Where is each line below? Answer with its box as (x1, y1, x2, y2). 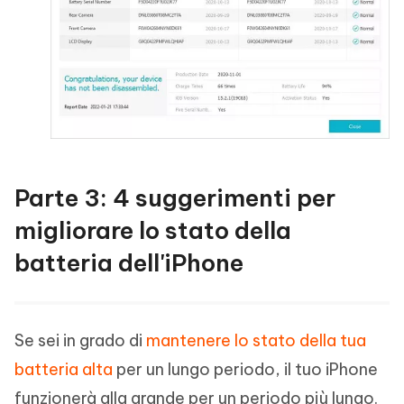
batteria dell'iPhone (14, 247, 243, 278)
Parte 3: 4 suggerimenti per (14, 182, 335, 213)
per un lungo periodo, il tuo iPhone (113, 358, 378, 380)
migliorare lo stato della (14, 215, 291, 245)
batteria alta (14, 358, 113, 380)
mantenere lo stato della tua (146, 329, 366, 351)
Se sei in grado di (14, 329, 146, 351)
